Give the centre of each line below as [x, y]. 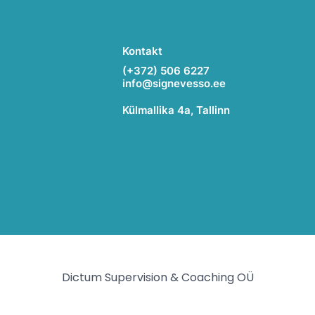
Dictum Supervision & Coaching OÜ [157, 277]
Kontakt [142, 51]
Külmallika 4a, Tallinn [176, 110]
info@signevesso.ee [174, 83]
